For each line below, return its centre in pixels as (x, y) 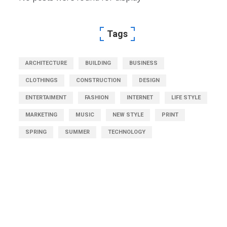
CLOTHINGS (42, 80)
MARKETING (42, 115)
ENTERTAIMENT (46, 97)
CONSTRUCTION (99, 80)
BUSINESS (144, 63)
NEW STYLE (128, 115)
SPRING (36, 132)
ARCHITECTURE (46, 63)
